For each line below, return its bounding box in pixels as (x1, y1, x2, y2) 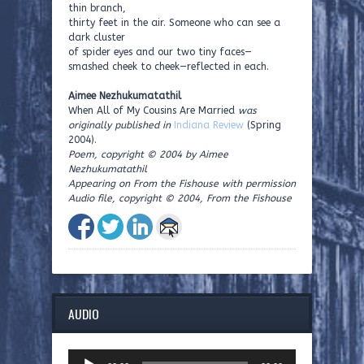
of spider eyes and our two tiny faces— (68, 46, 252, 58)
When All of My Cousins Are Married (68, 105, 238, 116)
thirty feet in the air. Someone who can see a (68, 17, 280, 28)
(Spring (244, 119, 281, 131)
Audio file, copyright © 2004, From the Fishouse (68, 193, 292, 204)
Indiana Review (174, 119, 244, 131)
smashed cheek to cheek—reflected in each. (68, 61, 269, 72)
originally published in (68, 119, 171, 131)
